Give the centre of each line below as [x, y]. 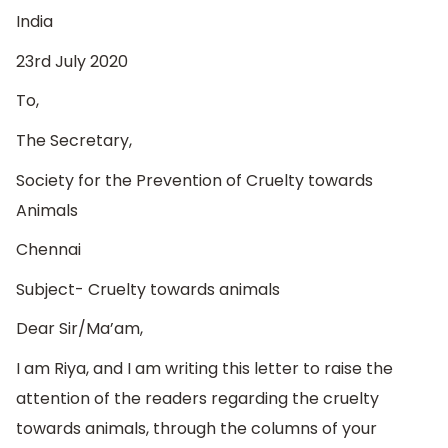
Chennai [48, 250]
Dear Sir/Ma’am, [79, 329]
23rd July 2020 [72, 61]
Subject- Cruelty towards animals [148, 289]
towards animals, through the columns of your [196, 428]
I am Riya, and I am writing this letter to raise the [204, 368]
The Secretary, [74, 140]
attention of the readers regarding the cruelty [197, 398]
